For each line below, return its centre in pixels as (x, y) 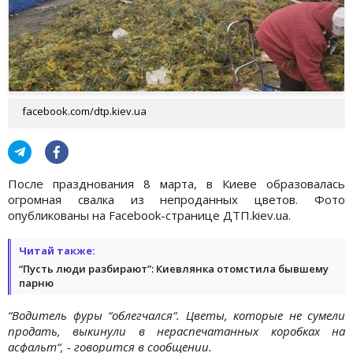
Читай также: (57, 250)
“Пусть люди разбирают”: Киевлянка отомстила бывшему (174, 268)
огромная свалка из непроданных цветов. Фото (176, 199)
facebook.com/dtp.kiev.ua (84, 111)
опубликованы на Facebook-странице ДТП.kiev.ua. (149, 215)
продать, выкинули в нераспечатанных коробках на (176, 331)
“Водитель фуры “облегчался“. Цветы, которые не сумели (176, 315)
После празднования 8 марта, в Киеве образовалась (176, 183)
